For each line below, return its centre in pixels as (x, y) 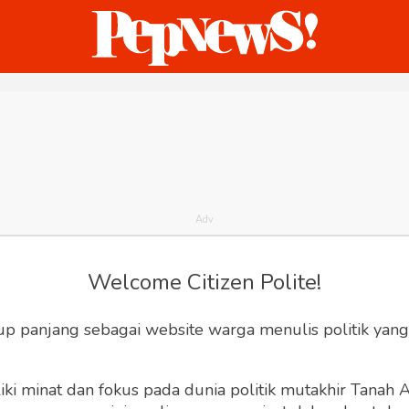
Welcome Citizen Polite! (204, 282)
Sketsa (360, 104)
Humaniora (253, 104)
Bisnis (150, 104)
